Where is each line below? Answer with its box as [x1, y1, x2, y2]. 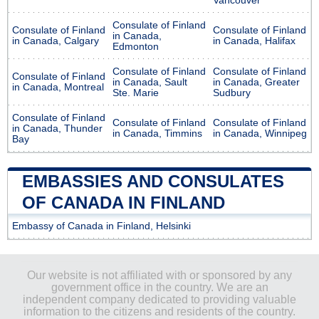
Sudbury [213, 87, 251, 98]
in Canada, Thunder [12, 122, 103, 134]
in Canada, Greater [213, 76, 300, 88]
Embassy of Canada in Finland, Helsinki [12, 220, 191, 231]
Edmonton [113, 41, 159, 52]
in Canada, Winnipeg [213, 127, 307, 139]
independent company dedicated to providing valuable [23, 293, 296, 305]
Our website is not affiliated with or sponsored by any [27, 268, 292, 281]
